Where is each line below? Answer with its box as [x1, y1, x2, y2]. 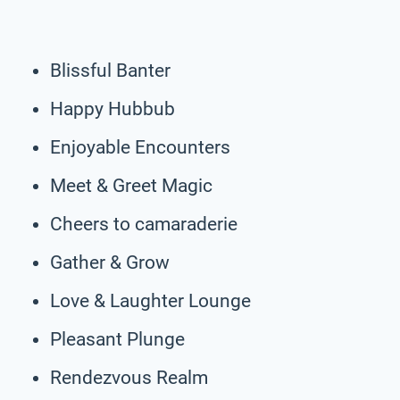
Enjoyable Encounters [50, 136, 230, 158]
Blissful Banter [50, 59, 171, 81]
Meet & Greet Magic [50, 174, 212, 196]
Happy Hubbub [50, 97, 175, 120]
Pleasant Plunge [50, 328, 185, 350]
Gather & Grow [50, 251, 170, 273]
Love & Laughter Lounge [50, 289, 251, 312]
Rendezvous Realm [50, 366, 208, 388]
